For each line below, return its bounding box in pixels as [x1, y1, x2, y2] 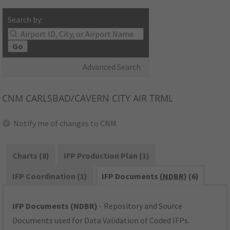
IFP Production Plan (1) [63, 150, 149, 161]
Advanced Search [83, 62, 141, 72]
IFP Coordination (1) [12, 171, 88, 182]
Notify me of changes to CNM [13, 118, 117, 129]
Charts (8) [12, 150, 50, 161]
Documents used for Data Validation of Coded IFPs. [12, 215, 190, 226]
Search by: [8, 14, 43, 25]
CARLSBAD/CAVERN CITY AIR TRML [23, 92, 174, 105]
